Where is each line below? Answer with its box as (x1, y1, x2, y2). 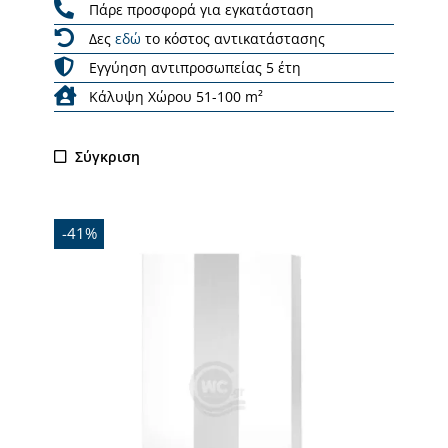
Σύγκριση (75, 146, 141, 166)
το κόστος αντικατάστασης (141, 28, 325, 48)
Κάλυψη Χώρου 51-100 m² (89, 86, 263, 106)
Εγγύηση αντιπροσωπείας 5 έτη (89, 57, 301, 77)
